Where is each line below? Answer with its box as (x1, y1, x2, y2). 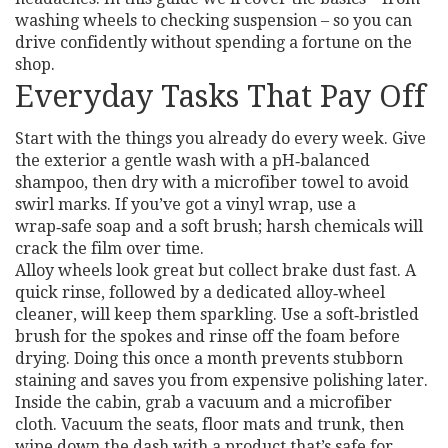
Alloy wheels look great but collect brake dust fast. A (15, 261, 416, 280)
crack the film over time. (15, 239, 204, 258)
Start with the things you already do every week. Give (15, 129, 426, 148)
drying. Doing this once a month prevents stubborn (15, 349, 403, 368)
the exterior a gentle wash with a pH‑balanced (15, 151, 370, 170)
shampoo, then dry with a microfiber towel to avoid (15, 173, 409, 192)
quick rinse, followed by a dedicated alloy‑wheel (15, 283, 385, 302)
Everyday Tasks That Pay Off (15, 79, 426, 114)
